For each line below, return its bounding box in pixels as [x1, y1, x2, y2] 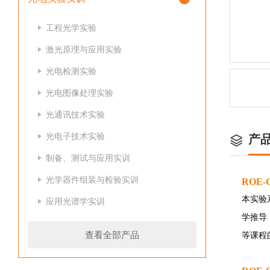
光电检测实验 [46, 66, 96, 76]
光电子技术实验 [46, 131, 105, 141]
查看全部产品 [85, 230, 139, 240]
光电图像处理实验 [46, 88, 113, 98]
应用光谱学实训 [46, 196, 105, 206]
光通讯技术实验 [46, 110, 105, 119]
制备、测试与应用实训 [46, 153, 130, 163]
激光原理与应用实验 [46, 45, 122, 54]
